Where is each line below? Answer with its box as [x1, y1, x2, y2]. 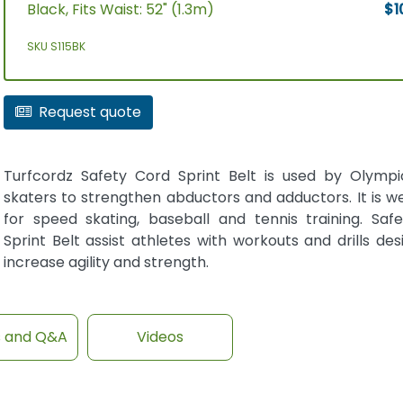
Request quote [38, 101, 141, 122]
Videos [137, 327, 184, 348]
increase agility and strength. [3, 251, 209, 273]
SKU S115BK [26, 38, 85, 54]
